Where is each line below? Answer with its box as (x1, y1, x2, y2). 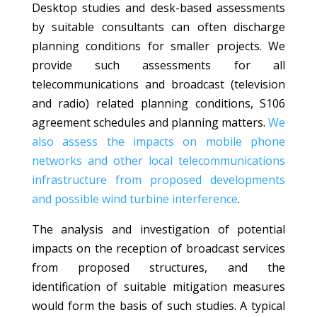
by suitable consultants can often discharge (31, 19, 286, 35)
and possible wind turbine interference (31, 191, 238, 207)
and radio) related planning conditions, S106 (31, 96, 286, 111)
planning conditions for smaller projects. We (31, 38, 286, 54)
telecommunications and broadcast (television (31, 76, 286, 92)
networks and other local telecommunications (31, 153, 286, 168)
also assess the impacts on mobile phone (31, 134, 286, 149)
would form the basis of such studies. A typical (31, 298, 286, 313)
